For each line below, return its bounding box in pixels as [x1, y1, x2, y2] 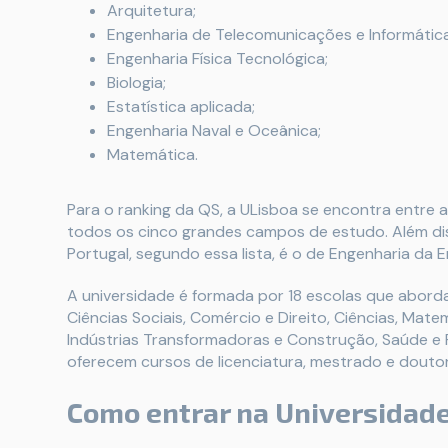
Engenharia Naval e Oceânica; [107, 119, 321, 141]
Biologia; [107, 71, 166, 93]
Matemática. [107, 143, 198, 165]
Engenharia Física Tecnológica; [107, 47, 328, 69]
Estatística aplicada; [107, 95, 255, 117]
